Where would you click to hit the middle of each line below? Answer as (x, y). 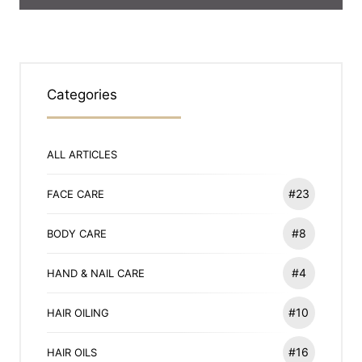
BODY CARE (77, 234)
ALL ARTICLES (82, 155)
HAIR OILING (78, 313)
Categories (82, 95)
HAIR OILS (72, 353)
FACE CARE (76, 194)
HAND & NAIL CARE (96, 274)
